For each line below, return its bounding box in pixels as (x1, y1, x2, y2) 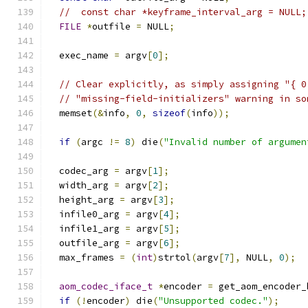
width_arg (48, 179, 114, 191)
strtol (158, 252, 191, 263)
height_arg (48, 194, 120, 206)
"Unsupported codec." (158, 295, 268, 307)
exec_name (48, 49, 114, 61)
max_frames (48, 252, 120, 263)
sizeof (153, 107, 186, 119)
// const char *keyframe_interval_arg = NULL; (59, 6, 307, 18)
